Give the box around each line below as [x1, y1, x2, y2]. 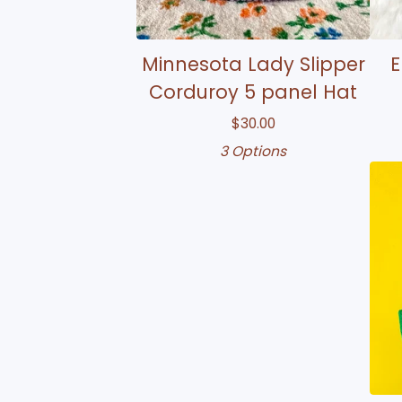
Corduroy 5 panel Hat [149, 78, 357, 105]
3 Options [220, 141, 286, 161]
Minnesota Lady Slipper [141, 50, 365, 77]
